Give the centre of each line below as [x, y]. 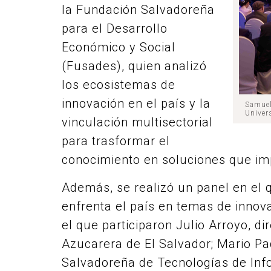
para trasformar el [116, 141]
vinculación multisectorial [137, 122]
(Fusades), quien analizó [134, 66]
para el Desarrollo [115, 28]
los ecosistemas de [119, 85]
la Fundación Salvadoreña [138, 10]
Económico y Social [119, 47]
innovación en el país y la [136, 103]
